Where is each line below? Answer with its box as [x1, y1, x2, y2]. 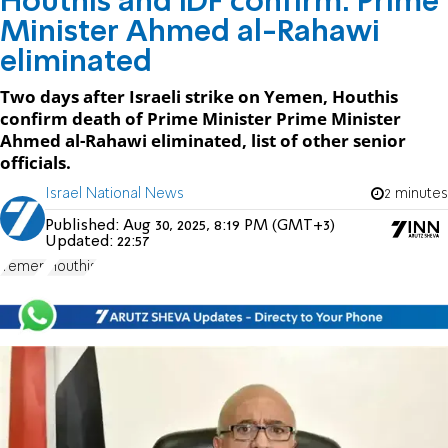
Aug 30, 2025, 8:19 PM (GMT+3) [123, 217, 335, 234]
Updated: [45, 233, 117, 250]
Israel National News [45, 186, 184, 201]
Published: [45, 217, 123, 234]
